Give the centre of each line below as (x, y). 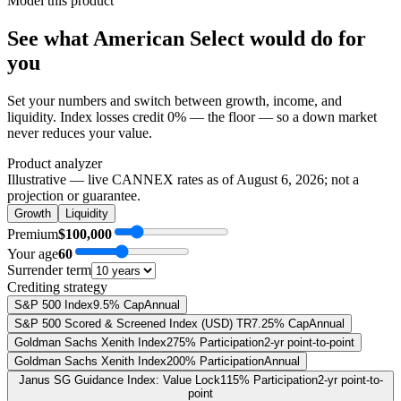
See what (50, 38)
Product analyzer (55, 163)
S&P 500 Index (54, 304)
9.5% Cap (119, 304)
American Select (169, 38)
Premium (33, 234)
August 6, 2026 (280, 179)
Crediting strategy (57, 286)
